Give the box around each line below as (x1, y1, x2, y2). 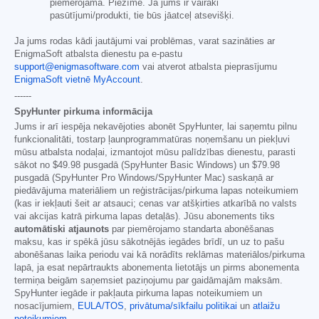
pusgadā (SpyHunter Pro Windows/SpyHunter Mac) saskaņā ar (14, 172, 273, 183)
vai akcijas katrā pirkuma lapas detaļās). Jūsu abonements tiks (14, 211, 275, 221)
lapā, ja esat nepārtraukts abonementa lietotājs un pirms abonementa (14, 262, 299, 273)
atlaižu (253, 300, 280, 311)
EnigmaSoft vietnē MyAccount (14, 74, 140, 85)
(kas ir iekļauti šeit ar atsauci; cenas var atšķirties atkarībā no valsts (14, 198, 297, 209)
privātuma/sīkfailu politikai (130, 300, 237, 311)
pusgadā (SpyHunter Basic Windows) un (80, 159, 252, 170)
